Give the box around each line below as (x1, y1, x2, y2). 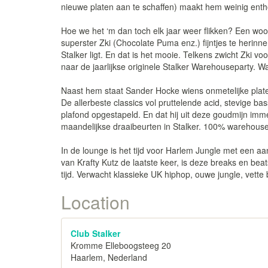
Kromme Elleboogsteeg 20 (71, 239, 171, 251)
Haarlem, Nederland (71, 251, 147, 263)
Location (61, 189, 130, 215)
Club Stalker (71, 227, 120, 239)
